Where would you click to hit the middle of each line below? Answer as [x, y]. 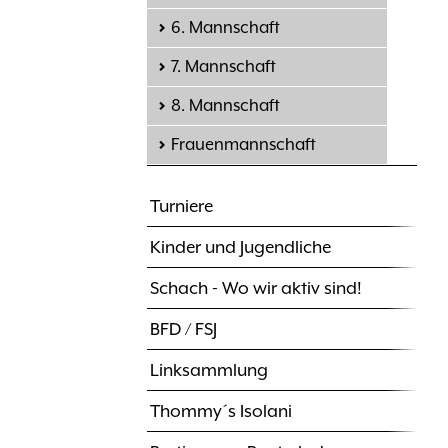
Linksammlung [209, 370]
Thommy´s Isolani [221, 411]
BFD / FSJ [183, 329]
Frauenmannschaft [243, 145]
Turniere [181, 206]
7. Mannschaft [223, 67]
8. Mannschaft [225, 106]
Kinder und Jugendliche [240, 247]
